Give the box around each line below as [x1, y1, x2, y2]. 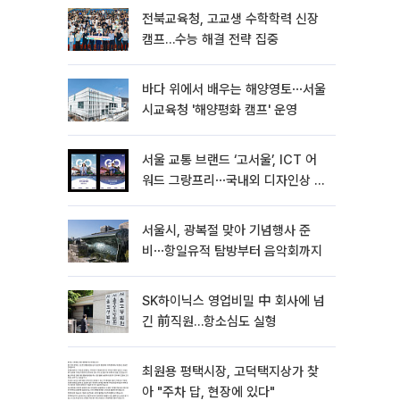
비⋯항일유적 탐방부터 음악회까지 [142, 243, 322, 259]
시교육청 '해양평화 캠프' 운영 [142, 102, 297, 118]
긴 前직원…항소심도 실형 [142, 313, 277, 329]
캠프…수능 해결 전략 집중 [142, 31, 279, 47]
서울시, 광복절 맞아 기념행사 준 [142, 222, 311, 238]
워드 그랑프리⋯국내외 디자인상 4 [142, 172, 323, 188]
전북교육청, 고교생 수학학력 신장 [142, 11, 319, 27]
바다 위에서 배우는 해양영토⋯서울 [142, 81, 326, 97]
